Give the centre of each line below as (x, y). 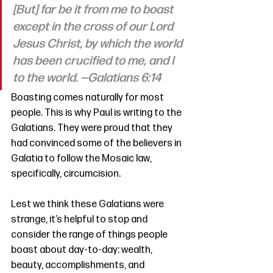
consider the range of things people (90, 235)
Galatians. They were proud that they (93, 129)
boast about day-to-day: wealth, (83, 250)
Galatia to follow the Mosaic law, (82, 159)
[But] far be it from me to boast (94, 10)
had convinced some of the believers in (97, 144)
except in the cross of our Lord (94, 27)
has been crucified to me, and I (95, 61)
